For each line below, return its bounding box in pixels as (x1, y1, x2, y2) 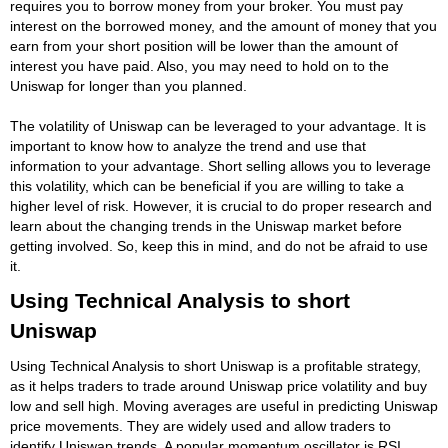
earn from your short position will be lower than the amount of (10, 37, 398, 54)
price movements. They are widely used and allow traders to (10, 417, 391, 434)
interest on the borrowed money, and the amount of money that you (10, 17, 437, 34)
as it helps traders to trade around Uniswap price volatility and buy (10, 377, 427, 394)
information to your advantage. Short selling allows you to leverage (10, 157, 431, 174)
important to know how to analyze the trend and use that (10, 137, 366, 154)
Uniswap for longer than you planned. (10, 77, 247, 94)
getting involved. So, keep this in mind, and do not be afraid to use (10, 237, 428, 254)
